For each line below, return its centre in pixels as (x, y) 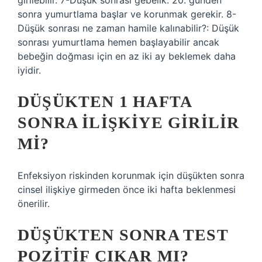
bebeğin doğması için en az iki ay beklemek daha (127, 56)
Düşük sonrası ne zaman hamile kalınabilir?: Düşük (128, 28)
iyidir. (29, 70)
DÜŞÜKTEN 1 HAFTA (105, 101)
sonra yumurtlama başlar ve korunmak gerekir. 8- (127, 14)
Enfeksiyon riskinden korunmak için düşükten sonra (131, 175)
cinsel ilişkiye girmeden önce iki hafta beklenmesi (127, 189)
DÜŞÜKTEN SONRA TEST (123, 235)
